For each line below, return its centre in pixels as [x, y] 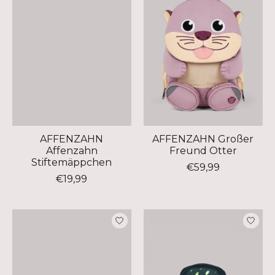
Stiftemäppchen [72, 162]
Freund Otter [203, 150]
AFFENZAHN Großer [203, 139]
